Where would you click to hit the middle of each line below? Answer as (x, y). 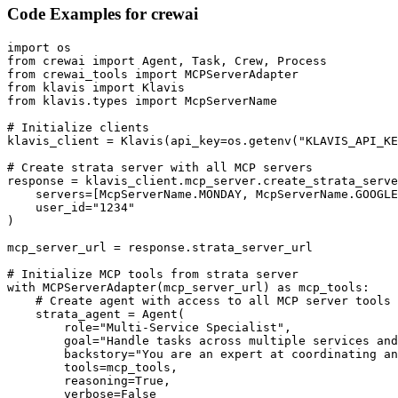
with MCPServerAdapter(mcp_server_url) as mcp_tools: (188, 287)
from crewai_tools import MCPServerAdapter (153, 74)
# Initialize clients (78, 127)
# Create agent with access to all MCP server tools (199, 300)
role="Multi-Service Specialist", (149, 327)
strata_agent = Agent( (96, 314)
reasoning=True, (89, 380)
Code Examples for (79, 13)
